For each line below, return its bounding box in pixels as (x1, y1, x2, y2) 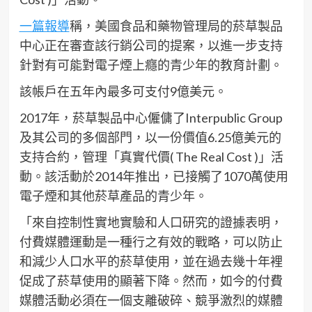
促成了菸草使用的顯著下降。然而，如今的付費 (19, 273, 283, 289)
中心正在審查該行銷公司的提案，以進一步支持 (19, 38, 283, 54)
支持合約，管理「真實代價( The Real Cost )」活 (19, 149, 283, 165)
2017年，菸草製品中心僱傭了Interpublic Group (19, 110, 283, 126)
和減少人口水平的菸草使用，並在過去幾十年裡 (19, 253, 283, 270)
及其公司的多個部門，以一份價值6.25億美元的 (19, 130, 281, 146)
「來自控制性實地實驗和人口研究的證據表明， (19, 214, 283, 231)
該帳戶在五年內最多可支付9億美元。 (19, 84, 227, 100)
